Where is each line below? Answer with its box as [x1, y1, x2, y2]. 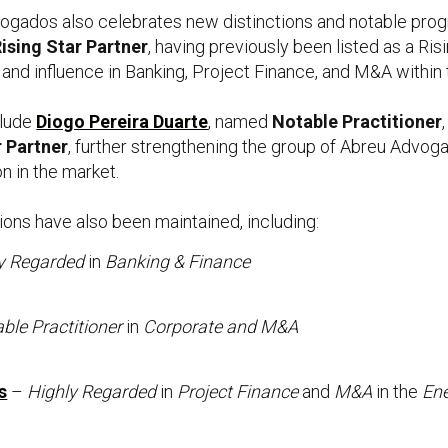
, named [208, 111, 273, 132]
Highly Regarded [27, 381, 157, 402]
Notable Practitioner [272, 111, 443, 132]
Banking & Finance [105, 251, 251, 272]
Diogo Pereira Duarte [36, 111, 209, 132]
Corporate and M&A [143, 316, 299, 337]
